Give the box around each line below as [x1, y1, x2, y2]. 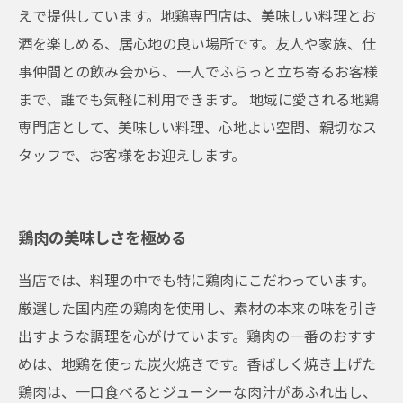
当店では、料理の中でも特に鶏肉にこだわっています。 [18, 269, 375, 291]
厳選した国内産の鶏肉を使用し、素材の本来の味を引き [18, 297, 378, 318]
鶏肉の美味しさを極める [18, 226, 186, 248]
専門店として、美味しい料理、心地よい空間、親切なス [18, 116, 377, 138]
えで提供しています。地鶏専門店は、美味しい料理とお [18, 4, 376, 26]
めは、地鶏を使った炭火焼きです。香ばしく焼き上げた [18, 353, 376, 374]
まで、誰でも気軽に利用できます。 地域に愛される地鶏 [18, 88, 379, 110]
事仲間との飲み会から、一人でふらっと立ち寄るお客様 [18, 60, 378, 82]
